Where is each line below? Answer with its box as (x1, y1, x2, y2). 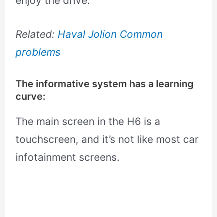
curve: (15, 91, 46, 103)
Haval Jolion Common (58, 28, 163, 41)
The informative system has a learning (15, 78, 194, 90)
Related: (15, 28, 58, 41)
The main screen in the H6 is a (15, 115, 161, 128)
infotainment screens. (15, 151, 120, 164)
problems (15, 46, 61, 59)
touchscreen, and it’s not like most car (15, 133, 199, 146)
